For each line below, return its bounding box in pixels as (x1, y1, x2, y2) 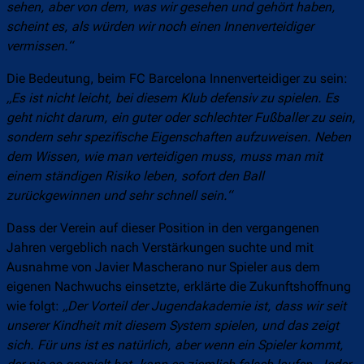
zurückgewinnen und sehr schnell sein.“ (6, 188, 232, 204)
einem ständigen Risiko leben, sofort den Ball (6, 168, 264, 184)
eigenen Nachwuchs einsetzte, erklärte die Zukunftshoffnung (6, 279, 351, 295)
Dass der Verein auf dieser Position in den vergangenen (6, 220, 319, 236)
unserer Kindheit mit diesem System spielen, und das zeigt (6, 318, 339, 334)
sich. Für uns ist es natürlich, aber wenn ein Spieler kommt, (6, 337, 344, 353)
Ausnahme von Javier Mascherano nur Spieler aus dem (6, 259, 320, 275)
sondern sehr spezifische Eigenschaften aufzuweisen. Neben (6, 129, 351, 145)
